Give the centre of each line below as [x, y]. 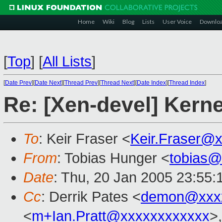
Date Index [151, 83]
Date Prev [18, 83]
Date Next [48, 83]
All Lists [67, 61]
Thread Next [117, 83]
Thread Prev [81, 83]
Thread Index [187, 83]
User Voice [177, 22]
